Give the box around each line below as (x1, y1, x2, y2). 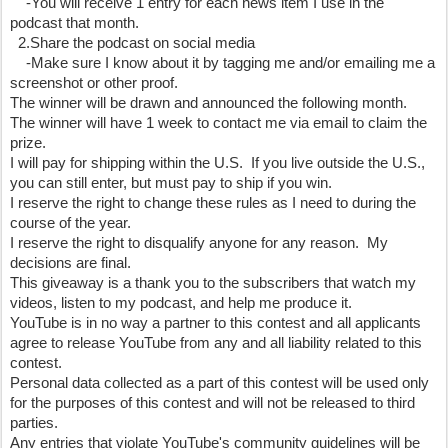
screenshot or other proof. (10, 75, 178, 91)
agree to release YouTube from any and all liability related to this (10, 335, 422, 351)
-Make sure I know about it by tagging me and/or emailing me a (10, 55, 435, 71)
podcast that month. (10, 15, 139, 31)
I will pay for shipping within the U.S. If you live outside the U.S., (10, 155, 425, 171)
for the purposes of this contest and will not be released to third (10, 395, 415, 411)
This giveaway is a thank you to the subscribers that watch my (10, 275, 416, 291)
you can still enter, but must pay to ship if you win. (10, 175, 332, 191)
